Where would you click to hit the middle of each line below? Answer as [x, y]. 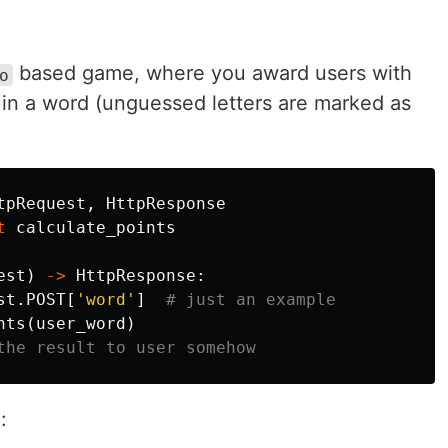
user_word [81, 324]
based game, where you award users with [212, 73]
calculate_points [96, 228]
